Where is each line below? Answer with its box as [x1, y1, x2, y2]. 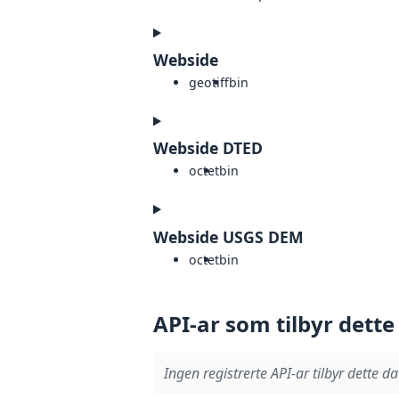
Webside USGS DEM [153, 225, 304, 248]
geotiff [189, 74, 229, 92]
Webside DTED [153, 137, 263, 159]
